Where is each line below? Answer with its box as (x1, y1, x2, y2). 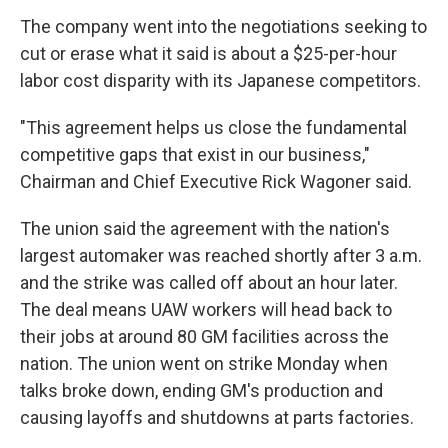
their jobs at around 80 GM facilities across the (20, 325, 389, 347)
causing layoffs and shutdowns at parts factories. (20, 406, 414, 428)
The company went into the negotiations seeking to (20, 15, 427, 37)
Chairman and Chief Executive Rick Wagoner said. (20, 170, 412, 192)
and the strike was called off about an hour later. (20, 271, 398, 293)
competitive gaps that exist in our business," (20, 143, 370, 165)
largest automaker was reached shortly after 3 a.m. (20, 244, 422, 266)
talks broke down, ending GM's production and (20, 379, 383, 401)
